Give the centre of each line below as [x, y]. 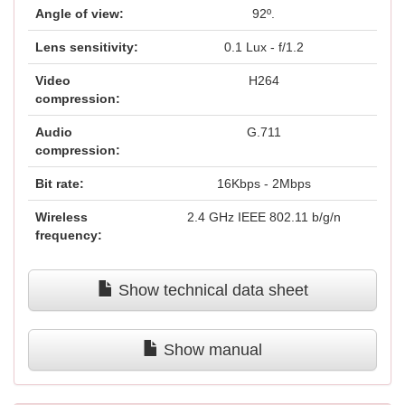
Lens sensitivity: [87, 47]
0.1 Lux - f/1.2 [264, 47]
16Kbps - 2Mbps [264, 184]
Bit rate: [60, 184]
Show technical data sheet [211, 290]
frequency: [69, 235]
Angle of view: [80, 14]
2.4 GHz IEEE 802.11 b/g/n [264, 217]
